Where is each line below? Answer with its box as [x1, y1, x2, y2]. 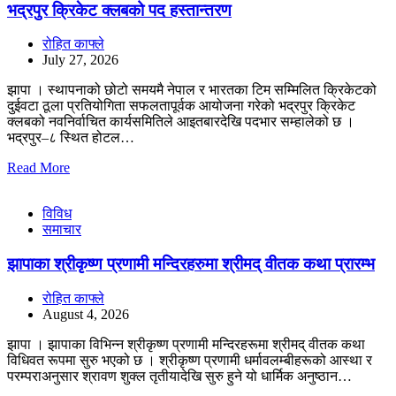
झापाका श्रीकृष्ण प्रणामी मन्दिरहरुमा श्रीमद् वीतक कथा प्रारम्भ [7, 254, 375, 273]
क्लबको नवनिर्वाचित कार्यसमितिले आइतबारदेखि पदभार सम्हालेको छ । [7, 114, 354, 130]
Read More [7, 160, 70, 176]
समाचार [42, 222, 81, 238]
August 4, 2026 [42, 306, 129, 322]
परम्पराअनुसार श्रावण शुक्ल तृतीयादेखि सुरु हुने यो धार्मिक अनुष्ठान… [7, 368, 352, 384]
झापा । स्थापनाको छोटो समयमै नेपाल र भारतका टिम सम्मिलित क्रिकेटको [7, 82, 377, 98]
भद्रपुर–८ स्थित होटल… [7, 130, 134, 146]
